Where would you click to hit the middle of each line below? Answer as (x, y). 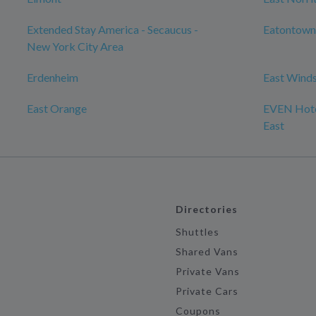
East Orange (57, 108)
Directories (207, 209)
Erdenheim (53, 77)
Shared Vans (207, 251)
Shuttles (197, 232)
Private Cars (207, 291)
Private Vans (208, 271)
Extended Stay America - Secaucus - (113, 29)
